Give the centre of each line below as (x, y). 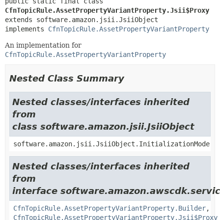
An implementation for (43, 45)
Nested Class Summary (67, 78)
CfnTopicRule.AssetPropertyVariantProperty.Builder (110, 208)
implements (27, 29)
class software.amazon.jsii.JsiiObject (103, 126)
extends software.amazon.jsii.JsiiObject (82, 20)
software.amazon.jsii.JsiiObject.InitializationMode (111, 144)
